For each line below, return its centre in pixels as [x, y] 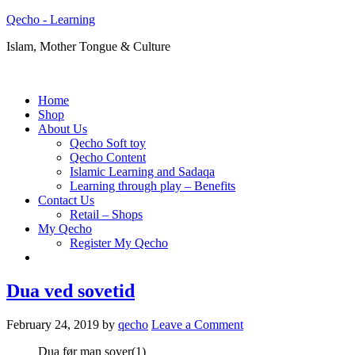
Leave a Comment [197, 324]
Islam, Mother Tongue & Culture [88, 46]
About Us [63, 129]
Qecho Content [108, 157]
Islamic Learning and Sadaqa [142, 172]
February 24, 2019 [53, 324]
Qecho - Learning [51, 19]
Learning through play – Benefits [153, 186]
